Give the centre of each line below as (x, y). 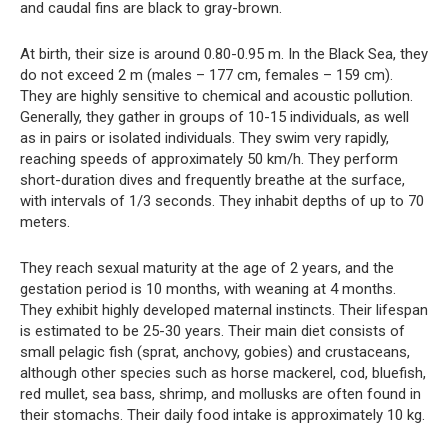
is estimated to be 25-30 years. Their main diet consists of (212, 330)
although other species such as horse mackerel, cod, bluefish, (223, 372)
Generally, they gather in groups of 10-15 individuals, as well (214, 116)
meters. (45, 221)
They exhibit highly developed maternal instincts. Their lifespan (224, 309)
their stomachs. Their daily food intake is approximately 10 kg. (222, 414)
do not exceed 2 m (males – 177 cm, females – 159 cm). (206, 74)
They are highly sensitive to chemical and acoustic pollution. (216, 95)
